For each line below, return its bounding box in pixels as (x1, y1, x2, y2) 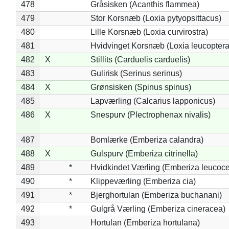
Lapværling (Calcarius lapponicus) (90, 96, 215, 105)
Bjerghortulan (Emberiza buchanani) (90, 190, 222, 199)
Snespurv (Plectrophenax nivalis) (90, 110, 211, 119)
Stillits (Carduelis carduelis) (90, 55, 190, 64)
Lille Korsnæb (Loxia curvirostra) (90, 27, 208, 36)
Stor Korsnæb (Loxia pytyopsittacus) (90, 13, 221, 22)
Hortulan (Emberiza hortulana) (90, 218, 200, 227)
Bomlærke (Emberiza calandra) (90, 135, 203, 144)
